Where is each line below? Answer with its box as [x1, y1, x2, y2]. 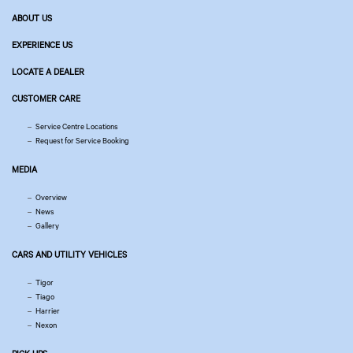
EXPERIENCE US [12, 39, 72, 50]
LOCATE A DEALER [12, 65, 84, 77]
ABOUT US [12, 12, 52, 24]
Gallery [35, 220, 59, 231]
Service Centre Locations [35, 121, 118, 132]
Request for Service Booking [35, 135, 129, 146]
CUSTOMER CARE [12, 92, 80, 104]
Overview [35, 191, 67, 203]
